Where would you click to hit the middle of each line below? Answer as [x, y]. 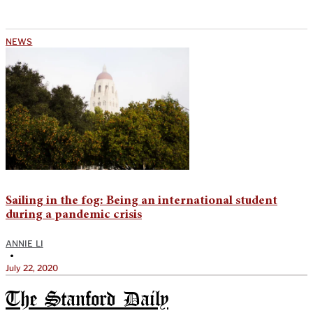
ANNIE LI [24, 243]
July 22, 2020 [32, 268]
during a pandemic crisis [74, 215]
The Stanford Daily [87, 300]
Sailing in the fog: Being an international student [141, 201]
